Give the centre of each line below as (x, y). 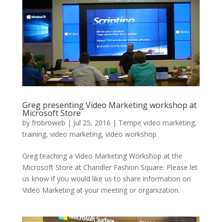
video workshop (131, 134)
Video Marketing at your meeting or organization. (101, 190)
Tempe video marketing (156, 122)
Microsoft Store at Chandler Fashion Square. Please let (110, 167)
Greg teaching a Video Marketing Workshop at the (102, 156)
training (34, 134)
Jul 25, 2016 (92, 122)
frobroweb (48, 122)
